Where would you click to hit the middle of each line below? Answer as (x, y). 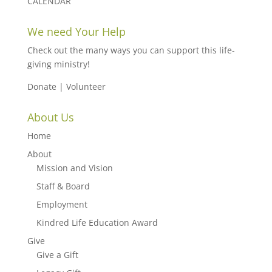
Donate (42, 87)
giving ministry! (58, 64)
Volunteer (86, 87)
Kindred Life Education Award (97, 223)
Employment (62, 204)
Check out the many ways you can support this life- (131, 50)
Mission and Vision (74, 168)
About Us (50, 117)
